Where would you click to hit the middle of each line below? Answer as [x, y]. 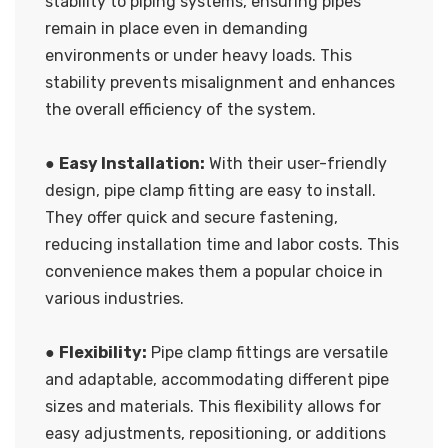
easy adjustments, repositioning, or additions [215, 433]
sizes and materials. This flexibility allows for [213, 406]
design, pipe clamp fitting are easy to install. [210, 190]
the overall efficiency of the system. [180, 109]
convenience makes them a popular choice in [214, 271]
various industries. [114, 298]
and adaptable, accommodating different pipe [217, 379]
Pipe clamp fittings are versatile [267, 352]
